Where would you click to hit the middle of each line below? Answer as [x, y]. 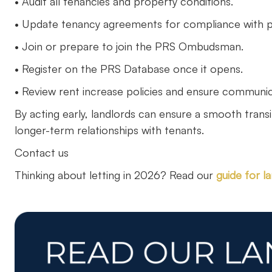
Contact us [42, 152]
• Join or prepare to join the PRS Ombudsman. [129, 46]
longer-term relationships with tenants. [109, 130]
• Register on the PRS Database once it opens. [129, 69]
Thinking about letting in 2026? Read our [115, 175]
